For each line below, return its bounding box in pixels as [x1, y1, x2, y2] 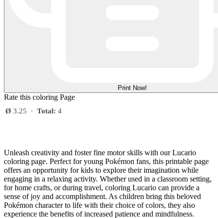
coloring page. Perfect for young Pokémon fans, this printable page [4, 157, 209, 166]
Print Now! [118, 84, 147, 92]
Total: [37, 107, 56, 115]
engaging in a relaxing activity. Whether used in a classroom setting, [4, 175, 212, 183]
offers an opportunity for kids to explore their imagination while [4, 166, 199, 175]
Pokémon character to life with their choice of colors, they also [4, 201, 195, 210]
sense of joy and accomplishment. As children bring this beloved [4, 192, 201, 201]
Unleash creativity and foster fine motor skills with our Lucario [4, 148, 196, 157]
